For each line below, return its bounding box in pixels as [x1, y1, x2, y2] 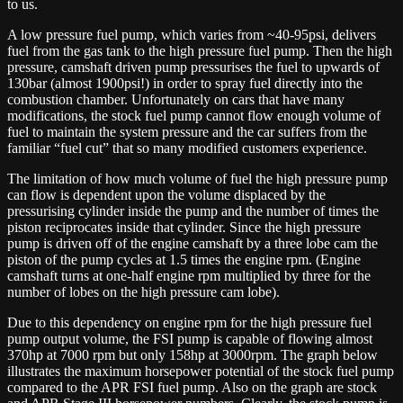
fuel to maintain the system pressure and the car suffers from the [7, 123, 367, 139]
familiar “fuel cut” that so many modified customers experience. [7, 139, 367, 156]
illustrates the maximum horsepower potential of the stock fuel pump [7, 363, 394, 379]
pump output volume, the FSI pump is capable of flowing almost [7, 330, 372, 346]
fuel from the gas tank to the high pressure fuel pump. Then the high [7, 42, 392, 58]
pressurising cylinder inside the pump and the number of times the [7, 202, 379, 219]
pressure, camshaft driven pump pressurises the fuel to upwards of [7, 58, 380, 75]
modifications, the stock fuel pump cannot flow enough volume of [7, 107, 381, 123]
